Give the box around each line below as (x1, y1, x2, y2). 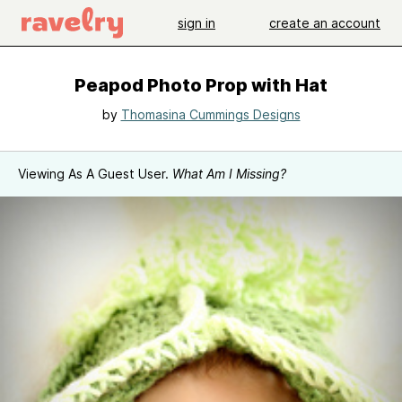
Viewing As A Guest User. (18, 166, 172, 181)
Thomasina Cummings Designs (120, 107, 301, 122)
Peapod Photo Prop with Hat (74, 74, 328, 96)
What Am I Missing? (172, 166, 286, 181)
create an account (269, 14, 380, 31)
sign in (178, 14, 215, 31)
